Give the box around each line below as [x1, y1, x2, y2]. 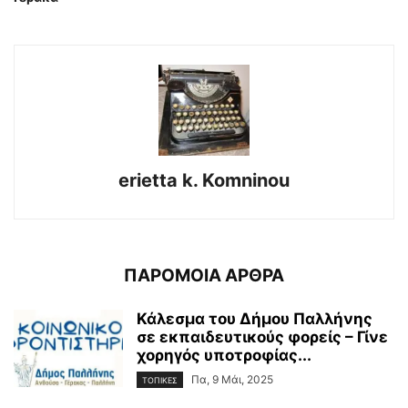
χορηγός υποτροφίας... [137, 346, 311, 364]
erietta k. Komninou [118, 169, 290, 191]
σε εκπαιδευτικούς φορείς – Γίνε [137, 328, 388, 346]
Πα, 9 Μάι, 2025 [191, 372, 273, 386]
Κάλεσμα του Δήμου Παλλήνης [137, 310, 372, 328]
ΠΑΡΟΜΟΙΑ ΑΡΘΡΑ [124, 265, 284, 286]
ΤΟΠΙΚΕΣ [142, 375, 178, 386]
